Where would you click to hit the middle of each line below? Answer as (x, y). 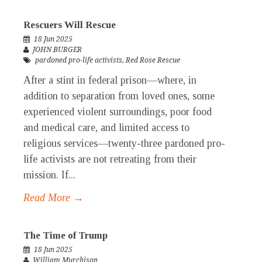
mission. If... (49, 175)
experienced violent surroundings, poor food (118, 112)
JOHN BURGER (57, 50)
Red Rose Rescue (153, 61)
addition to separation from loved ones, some (119, 96)
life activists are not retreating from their (110, 159)
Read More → (54, 198)
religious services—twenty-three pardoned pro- (124, 144)
